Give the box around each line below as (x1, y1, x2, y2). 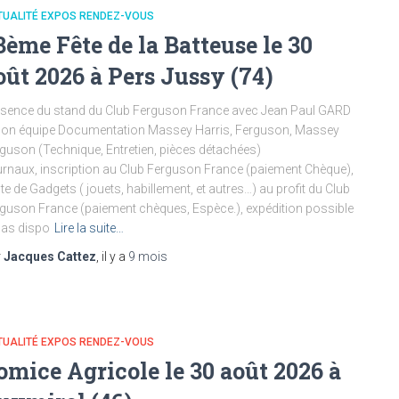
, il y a (96, 248, 128, 264)
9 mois (128, 248, 167, 264)
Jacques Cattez (4, 248, 96, 264)
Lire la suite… (54, 220, 124, 235)
